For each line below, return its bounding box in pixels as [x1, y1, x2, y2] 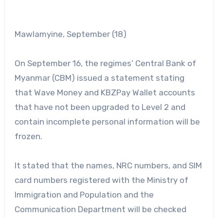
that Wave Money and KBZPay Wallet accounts [14, 87, 195, 97]
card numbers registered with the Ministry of [14, 175, 188, 185]
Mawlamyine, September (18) [20, 29, 127, 39]
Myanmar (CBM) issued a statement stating [14, 73, 184, 83]
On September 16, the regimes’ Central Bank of [14, 58, 196, 68]
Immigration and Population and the [14, 189, 154, 200]
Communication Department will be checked [14, 204, 186, 214]
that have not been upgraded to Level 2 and [14, 102, 185, 112]
